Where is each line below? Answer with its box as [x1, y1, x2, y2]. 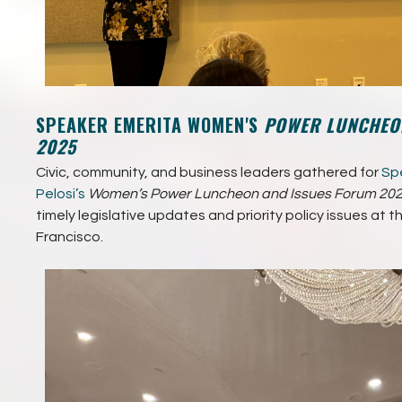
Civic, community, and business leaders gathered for [36, 164, 379, 179]
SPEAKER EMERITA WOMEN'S [36, 110, 258, 138]
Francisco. [36, 229, 103, 244]
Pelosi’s [36, 186, 85, 201]
